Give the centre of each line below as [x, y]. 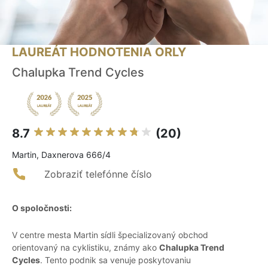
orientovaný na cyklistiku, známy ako [86, 248]
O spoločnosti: [42, 208]
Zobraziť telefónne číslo [98, 174]
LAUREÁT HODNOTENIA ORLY [99, 52]
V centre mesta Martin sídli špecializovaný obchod [110, 235]
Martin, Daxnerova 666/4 [61, 155]
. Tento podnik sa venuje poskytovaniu [115, 260]
